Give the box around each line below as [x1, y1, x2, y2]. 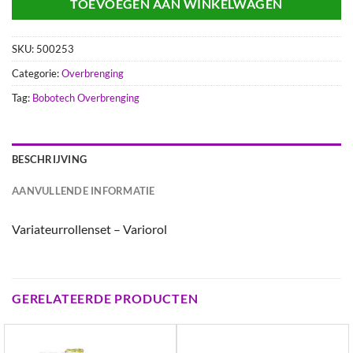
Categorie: [12, 66, 61, 80]
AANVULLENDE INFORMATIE [12, 184, 155, 197]
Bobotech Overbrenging [32, 91, 139, 104]
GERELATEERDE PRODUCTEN [12, 291, 199, 307]
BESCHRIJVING [12, 152, 87, 165]
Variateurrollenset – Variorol [12, 221, 167, 236]
